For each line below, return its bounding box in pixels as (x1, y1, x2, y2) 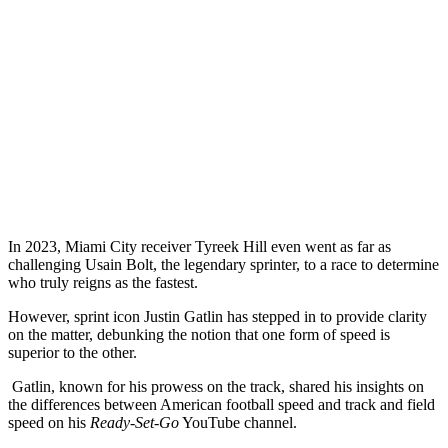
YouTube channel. (179, 413, 297, 431)
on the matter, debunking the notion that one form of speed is (8, 325, 390, 343)
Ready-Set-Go (90, 413, 179, 431)
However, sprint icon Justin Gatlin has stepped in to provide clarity (8, 307, 427, 325)
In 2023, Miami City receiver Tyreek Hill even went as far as (8, 237, 391, 255)
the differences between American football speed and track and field (8, 395, 435, 413)
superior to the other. (8, 343, 137, 361)
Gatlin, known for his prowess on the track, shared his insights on (8, 377, 424, 395)
